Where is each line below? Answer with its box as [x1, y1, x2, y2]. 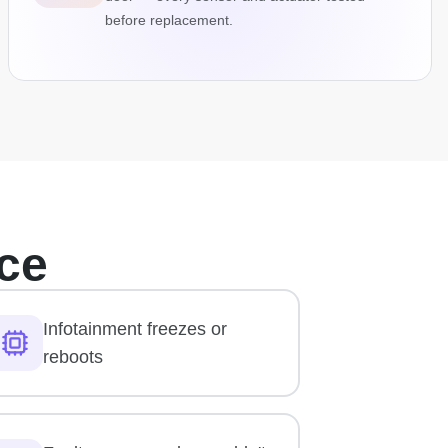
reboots [43, 347, 104, 368]
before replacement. [105, 12, 233, 29]
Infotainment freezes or [43, 319, 228, 340]
